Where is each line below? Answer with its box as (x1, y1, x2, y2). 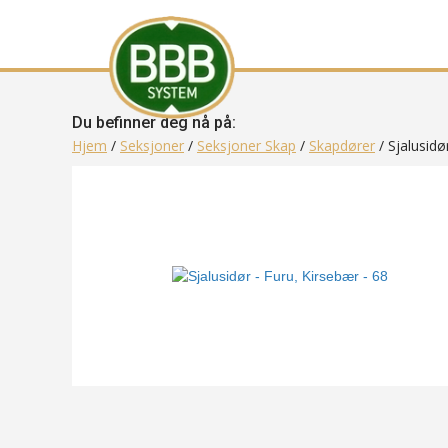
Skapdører (309, 136, 375, 155)
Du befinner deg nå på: (72, 113, 236, 132)
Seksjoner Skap (197, 136, 296, 155)
